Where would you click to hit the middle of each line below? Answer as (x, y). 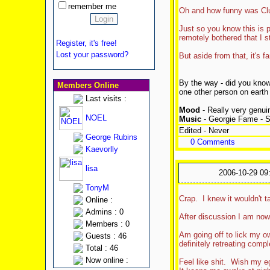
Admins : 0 (104, 212)
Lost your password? (92, 55)
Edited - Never (204, 130)
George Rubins (111, 137)
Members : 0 (107, 224)
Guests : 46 (106, 236)
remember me (92, 6)
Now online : (107, 260)
